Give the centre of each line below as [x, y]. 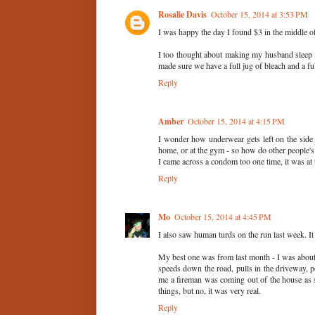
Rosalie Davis [182, 14]
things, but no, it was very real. [210, 290]
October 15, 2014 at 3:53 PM [259, 14]
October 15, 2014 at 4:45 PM [223, 216]
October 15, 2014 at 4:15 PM [236, 121]
